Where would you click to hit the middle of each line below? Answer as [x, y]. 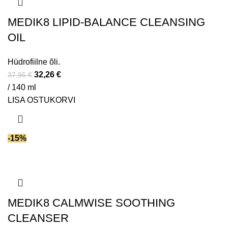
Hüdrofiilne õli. [34, 62]
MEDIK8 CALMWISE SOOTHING [91, 203]
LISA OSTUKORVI [41, 100]
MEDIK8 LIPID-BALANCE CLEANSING [106, 22]
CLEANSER [38, 218]
